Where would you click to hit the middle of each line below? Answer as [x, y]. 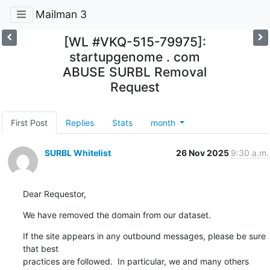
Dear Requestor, [54, 193]
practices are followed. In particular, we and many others [136, 261]
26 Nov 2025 [203, 152]
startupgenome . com [135, 57]
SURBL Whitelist [77, 152]
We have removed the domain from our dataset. [117, 215]
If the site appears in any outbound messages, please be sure [144, 236]
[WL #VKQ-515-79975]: [135, 42]
